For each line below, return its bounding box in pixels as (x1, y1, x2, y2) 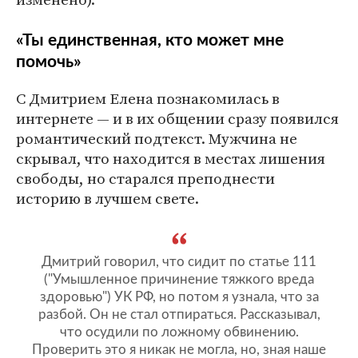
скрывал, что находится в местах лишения (16, 148, 325, 169)
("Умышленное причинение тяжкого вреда (44, 272, 314, 287)
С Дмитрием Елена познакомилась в (16, 88, 280, 109)
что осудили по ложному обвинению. (59, 325, 299, 340)
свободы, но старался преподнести (16, 168, 275, 189)
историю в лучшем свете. (16, 188, 199, 209)
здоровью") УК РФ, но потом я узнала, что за (39, 290, 319, 304)
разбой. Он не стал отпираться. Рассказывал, (38, 308, 320, 322)
